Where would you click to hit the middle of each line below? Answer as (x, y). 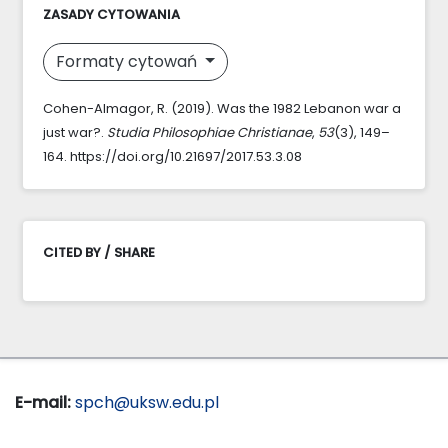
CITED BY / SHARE (99, 252)
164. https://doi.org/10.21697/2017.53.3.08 (172, 156)
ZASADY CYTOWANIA (111, 14)
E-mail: (43, 402)
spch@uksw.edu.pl (147, 402)
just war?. (75, 132)
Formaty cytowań (128, 61)
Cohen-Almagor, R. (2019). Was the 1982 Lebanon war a (222, 108)
